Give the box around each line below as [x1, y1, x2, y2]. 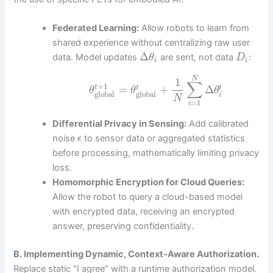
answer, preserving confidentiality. [52, 220, 194, 232]
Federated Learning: [52, 22, 140, 34]
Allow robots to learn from [139, 22, 250, 34]
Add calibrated [186, 118, 249, 129]
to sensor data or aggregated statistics [82, 132, 246, 144]
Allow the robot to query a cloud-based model [52, 191, 243, 202]
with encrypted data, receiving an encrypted [52, 205, 235, 217]
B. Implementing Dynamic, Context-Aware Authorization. [13, 248, 260, 260]
